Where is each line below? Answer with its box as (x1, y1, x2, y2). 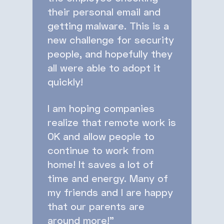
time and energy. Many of (47, 171, 168, 184)
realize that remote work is (47, 115, 176, 128)
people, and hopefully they (47, 47, 172, 59)
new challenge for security (47, 33, 174, 45)
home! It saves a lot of (47, 157, 153, 170)
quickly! (47, 75, 83, 87)
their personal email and (47, 5, 160, 17)
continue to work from (47, 143, 154, 156)
